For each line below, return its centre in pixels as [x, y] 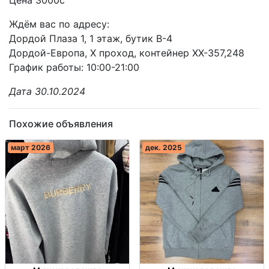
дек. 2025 [163, 147]
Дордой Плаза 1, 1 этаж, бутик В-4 [91, 38]
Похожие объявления [61, 123]
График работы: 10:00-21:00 [74, 67]
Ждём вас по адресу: [59, 24]
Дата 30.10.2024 [47, 91]
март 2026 [30, 147]
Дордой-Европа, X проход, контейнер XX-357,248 [127, 53]
